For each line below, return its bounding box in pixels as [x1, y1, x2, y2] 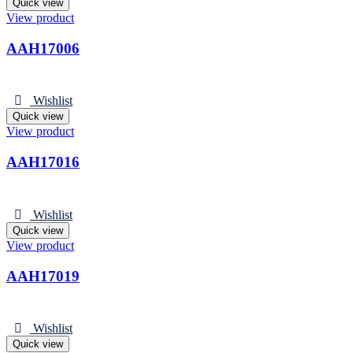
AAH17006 [6, 39, 80, 57]
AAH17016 [6, 154, 80, 171]
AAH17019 [6, 267, 80, 284]
